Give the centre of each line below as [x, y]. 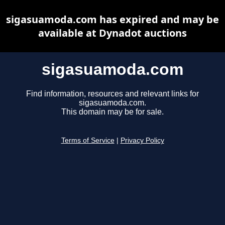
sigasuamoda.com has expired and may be [113, 19]
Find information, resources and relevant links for [113, 94]
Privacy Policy [142, 141]
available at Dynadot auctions [113, 33]
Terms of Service [88, 141]
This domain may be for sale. [113, 112]
